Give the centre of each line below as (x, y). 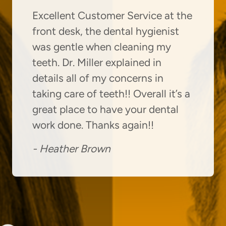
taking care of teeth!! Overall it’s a (111, 93)
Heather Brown (75, 148)
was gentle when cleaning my (102, 46)
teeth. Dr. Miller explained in (97, 62)
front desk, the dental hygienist (106, 31)
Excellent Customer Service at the (112, 15)
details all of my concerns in (98, 78)
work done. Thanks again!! (93, 125)
